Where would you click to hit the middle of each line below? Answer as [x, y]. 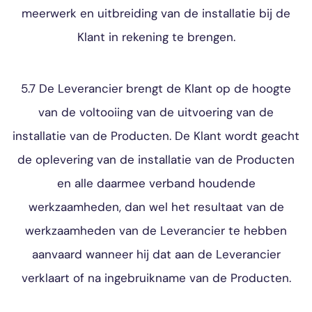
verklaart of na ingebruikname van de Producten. [156, 278]
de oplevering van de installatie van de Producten [156, 159]
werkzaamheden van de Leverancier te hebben [156, 231]
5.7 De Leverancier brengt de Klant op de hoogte [156, 88]
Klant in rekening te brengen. [156, 37]
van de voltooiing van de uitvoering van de [156, 112]
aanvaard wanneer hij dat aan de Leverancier [156, 254]
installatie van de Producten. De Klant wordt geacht [156, 136]
